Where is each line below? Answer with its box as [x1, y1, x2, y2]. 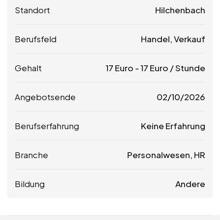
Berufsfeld [15, 33, 56, 44]
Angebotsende [15, 91, 76, 102]
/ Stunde [168, 62, 205, 73]
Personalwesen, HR [127, 149, 205, 160]
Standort [15, 4, 50, 15]
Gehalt [15, 62, 42, 73]
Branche [15, 149, 48, 160]
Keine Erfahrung [141, 120, 205, 131]
